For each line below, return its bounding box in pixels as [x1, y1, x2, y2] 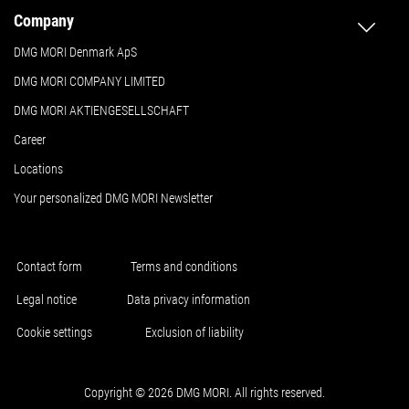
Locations [14, 161, 63, 176]
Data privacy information [126, 291, 250, 307]
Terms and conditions [130, 258, 237, 274]
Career [14, 131, 46, 147]
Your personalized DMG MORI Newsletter [14, 190, 213, 205]
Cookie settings [16, 324, 98, 340]
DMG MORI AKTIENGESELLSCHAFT [14, 102, 189, 118]
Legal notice [16, 291, 77, 307]
